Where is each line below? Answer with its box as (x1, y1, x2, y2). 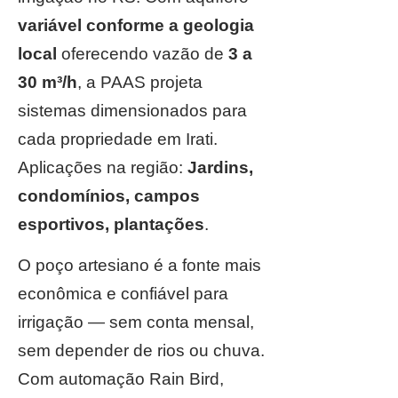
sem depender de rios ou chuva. (18, 341, 265, 360)
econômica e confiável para (18, 284, 228, 303)
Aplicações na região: (18, 158, 187, 177)
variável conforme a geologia (18, 16, 254, 35)
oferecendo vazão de (57, 44, 228, 63)
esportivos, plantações (18, 215, 204, 234)
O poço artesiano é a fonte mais (18, 256, 261, 275)
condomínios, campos (18, 187, 200, 205)
